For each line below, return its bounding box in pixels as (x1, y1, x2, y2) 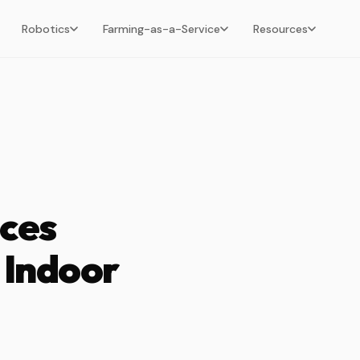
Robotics (21, 21, 70, 36)
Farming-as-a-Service (102, 21, 220, 36)
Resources (252, 21, 308, 36)
